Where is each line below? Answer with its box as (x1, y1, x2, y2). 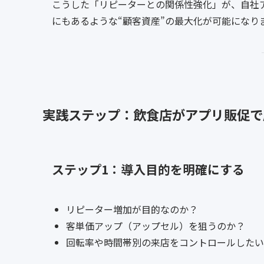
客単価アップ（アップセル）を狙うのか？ (66, 219, 245, 233)
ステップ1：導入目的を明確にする (52, 160, 245, 178)
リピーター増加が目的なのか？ (66, 202, 198, 217)
